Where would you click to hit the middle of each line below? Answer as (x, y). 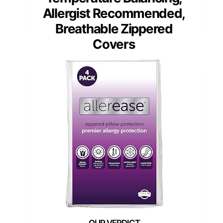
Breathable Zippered (114, 29)
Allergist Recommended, (114, 13)
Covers (114, 44)
